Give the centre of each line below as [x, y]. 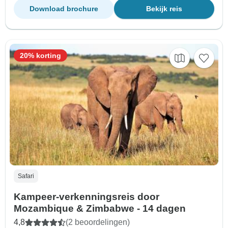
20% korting [40, 55]
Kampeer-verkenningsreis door [87, 197]
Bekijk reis [164, 8]
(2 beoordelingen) [98, 222]
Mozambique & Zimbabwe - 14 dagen [100, 209]
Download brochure [64, 8]
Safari [26, 176]
